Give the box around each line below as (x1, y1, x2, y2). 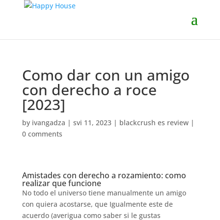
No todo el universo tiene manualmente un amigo (22, 188, 186, 197)
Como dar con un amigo (22, 65, 190, 85)
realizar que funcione (22, 178, 101, 189)
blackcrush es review (119, 118, 189, 127)
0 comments (22, 129, 62, 138)
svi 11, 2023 (73, 118, 111, 127)
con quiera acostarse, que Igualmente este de (22, 199, 173, 209)
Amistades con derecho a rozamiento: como (22, 170, 186, 181)
